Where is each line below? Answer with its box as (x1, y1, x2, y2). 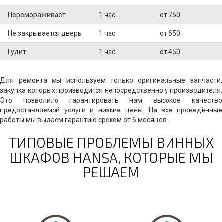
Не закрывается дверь (8, 29, 82, 37)
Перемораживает (8, 10, 66, 19)
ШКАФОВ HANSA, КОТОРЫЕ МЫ (9, 148, 213, 166)
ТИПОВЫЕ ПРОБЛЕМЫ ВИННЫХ (8, 133, 214, 151)
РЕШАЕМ (82, 163, 140, 180)
